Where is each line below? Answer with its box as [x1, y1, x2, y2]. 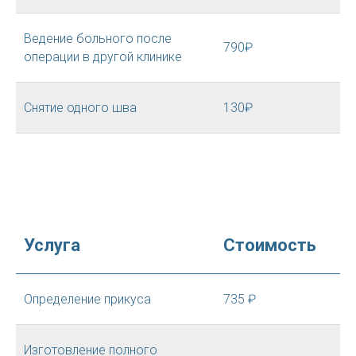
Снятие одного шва [24, 100, 137, 115]
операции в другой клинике [24, 49, 182, 64]
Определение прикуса [24, 292, 151, 307]
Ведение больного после [24, 31, 172, 46]
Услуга [24, 235, 80, 255]
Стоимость [223, 235, 316, 255]
